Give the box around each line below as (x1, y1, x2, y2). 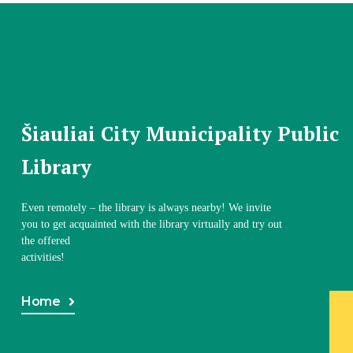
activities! (20, 251, 65, 263)
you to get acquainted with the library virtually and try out (20, 217, 282, 230)
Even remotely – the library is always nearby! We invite (20, 201, 271, 214)
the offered (20, 234, 70, 247)
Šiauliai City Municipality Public (20, 120, 339, 147)
